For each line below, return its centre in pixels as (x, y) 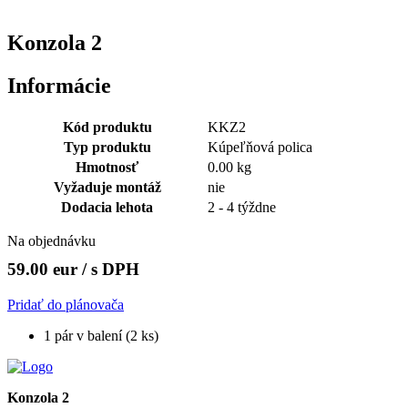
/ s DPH (111, 269)
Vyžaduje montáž (107, 187)
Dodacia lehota (107, 207)
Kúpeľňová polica (260, 147)
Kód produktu (107, 127)
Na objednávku (51, 240)
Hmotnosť (107, 167)
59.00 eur (45, 269)
